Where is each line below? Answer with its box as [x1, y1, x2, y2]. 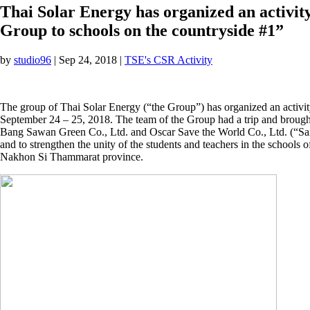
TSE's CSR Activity [125, 53, 212, 66]
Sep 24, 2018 [59, 53, 117, 66]
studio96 [14, 53, 51, 66]
